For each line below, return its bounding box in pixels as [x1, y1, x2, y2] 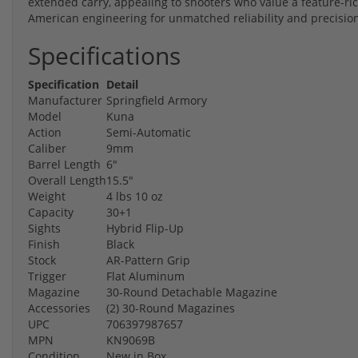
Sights [28, 220, 61, 236]
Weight [28, 188, 66, 204]
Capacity [28, 204, 74, 220]
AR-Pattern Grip [106, 252, 190, 268]
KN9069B [106, 332, 155, 348]
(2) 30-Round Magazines [106, 300, 235, 316]
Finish [28, 236, 60, 252]
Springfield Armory [106, 92, 207, 108]
